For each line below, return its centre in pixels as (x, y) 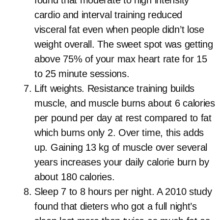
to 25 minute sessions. (82, 74)
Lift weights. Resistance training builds (115, 88)
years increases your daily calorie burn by (122, 162)
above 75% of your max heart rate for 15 (121, 59)
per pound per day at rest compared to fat (123, 118)
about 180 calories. (75, 177)
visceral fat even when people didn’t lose (119, 29)
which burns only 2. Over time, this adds (119, 133)
